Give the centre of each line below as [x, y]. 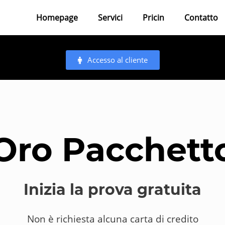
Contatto [201, 18]
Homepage [57, 18]
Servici [110, 18]
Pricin [154, 18]
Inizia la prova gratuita [113, 190]
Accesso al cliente [117, 60]
